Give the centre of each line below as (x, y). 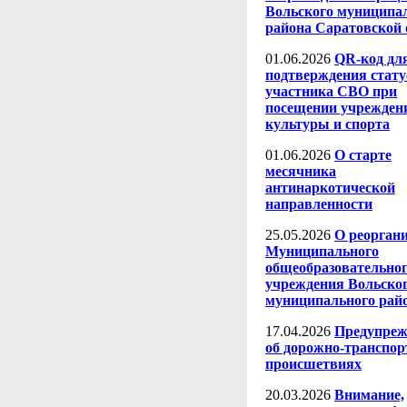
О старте (363, 155)
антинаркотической (330, 188)
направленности (319, 204)
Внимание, (369, 395)
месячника (301, 171)
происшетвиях (313, 364)
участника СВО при (331, 91)
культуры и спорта (328, 124)
